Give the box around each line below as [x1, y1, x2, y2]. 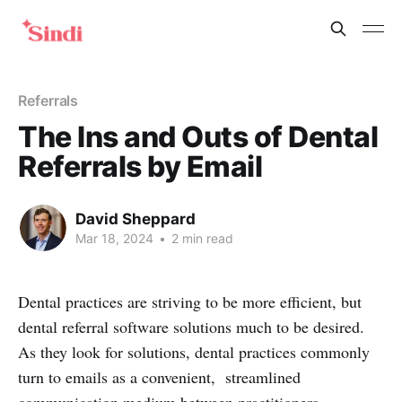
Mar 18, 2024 [75, 230, 153, 246]
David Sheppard [75, 209, 196, 228]
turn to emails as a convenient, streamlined [18, 366, 301, 388]
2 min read [168, 230, 233, 246]
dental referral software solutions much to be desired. [18, 316, 364, 337]
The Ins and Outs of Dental [18, 119, 379, 154]
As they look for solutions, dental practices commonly [18, 341, 370, 363]
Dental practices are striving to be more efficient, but [18, 291, 362, 312]
